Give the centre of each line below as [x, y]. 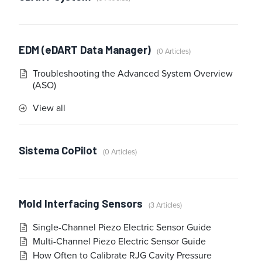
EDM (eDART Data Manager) [85, 50]
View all [49, 108]
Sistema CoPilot [58, 151]
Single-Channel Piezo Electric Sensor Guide [122, 227]
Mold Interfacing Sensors [81, 204]
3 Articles [165, 205]
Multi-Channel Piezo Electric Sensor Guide [119, 242]
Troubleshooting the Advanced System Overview [133, 74]
